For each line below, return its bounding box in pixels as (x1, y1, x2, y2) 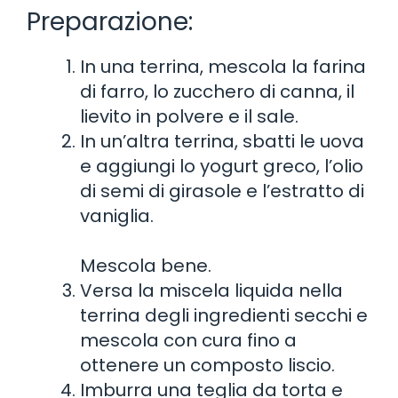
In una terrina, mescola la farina (80, 53, 366, 79)
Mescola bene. (80, 252, 211, 278)
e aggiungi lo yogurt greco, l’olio (80, 153, 363, 179)
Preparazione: (27, 4, 193, 39)
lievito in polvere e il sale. (80, 103, 298, 129)
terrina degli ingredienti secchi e (80, 302, 368, 328)
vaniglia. (80, 203, 154, 228)
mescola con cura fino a (80, 327, 297, 353)
